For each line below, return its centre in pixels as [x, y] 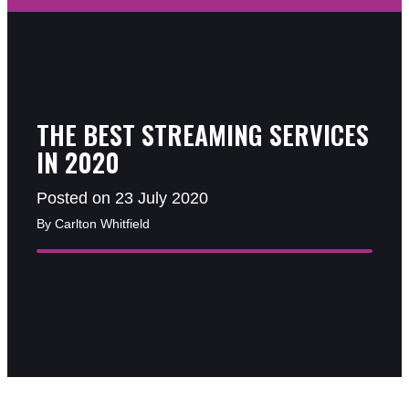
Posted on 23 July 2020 [122, 198]
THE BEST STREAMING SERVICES [203, 135]
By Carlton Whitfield [93, 224]
